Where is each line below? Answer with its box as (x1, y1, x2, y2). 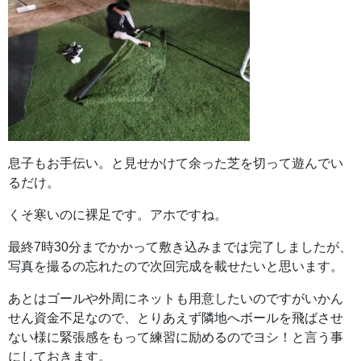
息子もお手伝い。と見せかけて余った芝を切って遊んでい (8, 156, 343, 171)
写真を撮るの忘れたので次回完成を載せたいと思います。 (8, 259, 343, 274)
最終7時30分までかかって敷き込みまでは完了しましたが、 (8, 240, 352, 255)
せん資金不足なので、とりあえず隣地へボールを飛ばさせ (8, 311, 343, 326)
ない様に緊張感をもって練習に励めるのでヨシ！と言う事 (8, 330, 343, 345)
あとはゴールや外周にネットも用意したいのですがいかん (8, 292, 343, 306)
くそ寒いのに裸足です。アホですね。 (8, 208, 227, 222)
